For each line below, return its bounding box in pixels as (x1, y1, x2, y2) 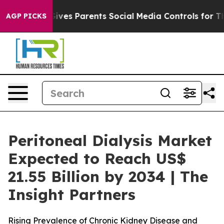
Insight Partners (8, 185, 135, 204)
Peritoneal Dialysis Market (8, 131, 212, 150)
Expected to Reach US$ (8, 149, 186, 168)
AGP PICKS (6, 11, 46, 20)
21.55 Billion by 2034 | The (8, 167, 208, 186)
